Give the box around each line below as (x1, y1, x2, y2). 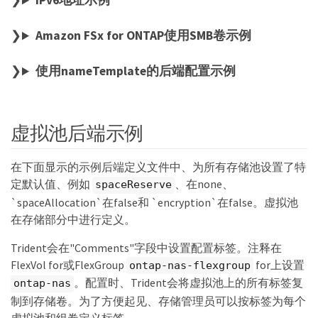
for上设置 (253, 257, 305, 272)
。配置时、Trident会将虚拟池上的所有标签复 (74, 275, 303, 290)
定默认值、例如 (11, 177, 92, 192)
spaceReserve (95, 178, 172, 192)
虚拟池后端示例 (11, 120, 144, 145)
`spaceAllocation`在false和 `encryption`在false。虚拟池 (11, 194, 298, 209)
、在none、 (175, 177, 234, 192)
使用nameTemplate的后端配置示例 (35, 63, 236, 79)
